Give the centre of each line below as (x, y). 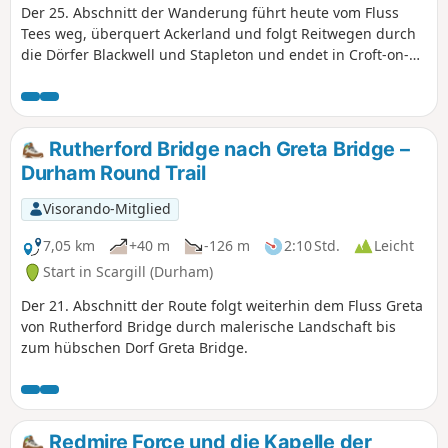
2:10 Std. (312, 246)
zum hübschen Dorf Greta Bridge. (134, 347)
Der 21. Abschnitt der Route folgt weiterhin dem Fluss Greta (222, 305)
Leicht (394, 246)
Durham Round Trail (113, 172)
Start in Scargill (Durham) (128, 272)
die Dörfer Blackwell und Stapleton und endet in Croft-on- (215, 54)
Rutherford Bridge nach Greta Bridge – (227, 149)
